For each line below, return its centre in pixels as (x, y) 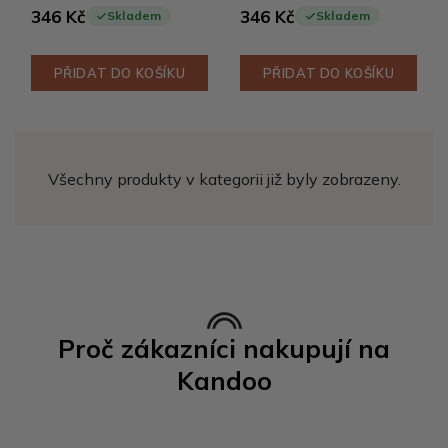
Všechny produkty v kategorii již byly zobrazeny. (224, 179)
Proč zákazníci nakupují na (224, 348)
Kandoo (224, 380)
